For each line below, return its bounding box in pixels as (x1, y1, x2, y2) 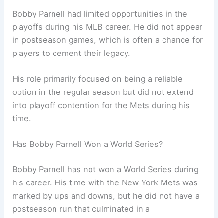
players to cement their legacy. (12, 48, 131, 58)
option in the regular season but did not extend (12, 87, 194, 97)
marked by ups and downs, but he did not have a (12, 190, 200, 200)
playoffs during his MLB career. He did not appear (12, 21, 203, 32)
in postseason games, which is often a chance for (12, 35, 203, 45)
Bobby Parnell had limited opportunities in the (12, 8, 188, 18)
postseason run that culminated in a (12, 203, 150, 214)
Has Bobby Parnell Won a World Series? (12, 139, 163, 149)
